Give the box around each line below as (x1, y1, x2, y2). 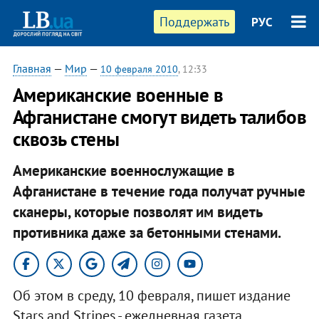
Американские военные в (12, 83, 224, 107)
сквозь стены (12, 127, 120, 151)
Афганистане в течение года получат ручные (12, 181, 305, 201)
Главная (12, 61, 51, 75)
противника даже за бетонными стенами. (12, 222, 281, 242)
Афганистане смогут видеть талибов (12, 105, 307, 129)
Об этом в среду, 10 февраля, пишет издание (12, 286, 291, 305)
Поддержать (159, 14, 230, 30)
